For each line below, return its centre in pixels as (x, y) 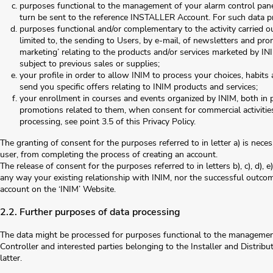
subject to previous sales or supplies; (90, 64)
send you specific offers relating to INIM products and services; (139, 87)
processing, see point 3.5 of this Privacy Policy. (108, 122)
